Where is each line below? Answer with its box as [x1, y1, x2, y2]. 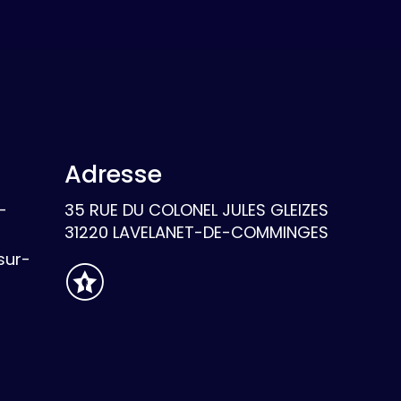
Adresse [64, 158, 162, 192]
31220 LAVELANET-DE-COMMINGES [64, 221, 328, 244]
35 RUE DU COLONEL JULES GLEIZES [64, 199, 328, 222]
